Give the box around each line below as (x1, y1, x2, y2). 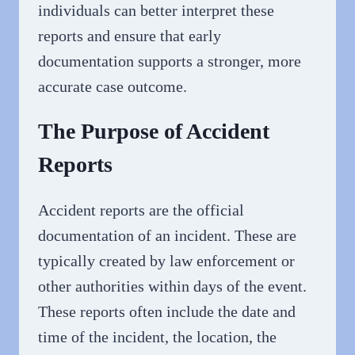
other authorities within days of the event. (38, 277, 307, 296)
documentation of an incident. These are (38, 227, 296, 245)
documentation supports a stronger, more (38, 52, 301, 71)
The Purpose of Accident (38, 119, 269, 144)
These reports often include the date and (38, 303, 296, 321)
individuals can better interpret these (38, 2, 274, 20)
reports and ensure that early (38, 27, 221, 45)
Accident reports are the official (38, 201, 244, 219)
